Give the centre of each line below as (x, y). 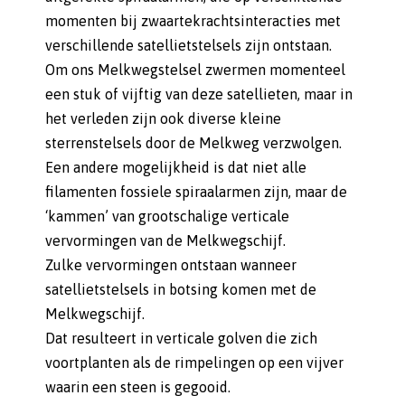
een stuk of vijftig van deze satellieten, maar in (199, 94)
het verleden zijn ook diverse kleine (163, 118)
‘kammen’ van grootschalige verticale (167, 216)
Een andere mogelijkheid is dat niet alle (176, 167)
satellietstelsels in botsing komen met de (181, 289)
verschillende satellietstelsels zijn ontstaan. (188, 45)
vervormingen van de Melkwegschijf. (165, 240)
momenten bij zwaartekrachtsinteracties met (193, 21)
